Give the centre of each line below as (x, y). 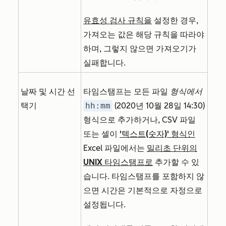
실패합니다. (104, 63)
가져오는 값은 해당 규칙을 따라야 (144, 35)
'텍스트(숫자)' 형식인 (157, 134)
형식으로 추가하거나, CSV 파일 (139, 120)
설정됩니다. (104, 205)
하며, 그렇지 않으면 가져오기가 (140, 49)
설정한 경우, (175, 21)
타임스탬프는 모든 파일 (126, 92)
